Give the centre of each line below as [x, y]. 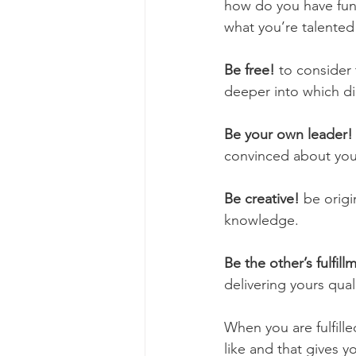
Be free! [250, 70]
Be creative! [262, 198]
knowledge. [263, 220]
